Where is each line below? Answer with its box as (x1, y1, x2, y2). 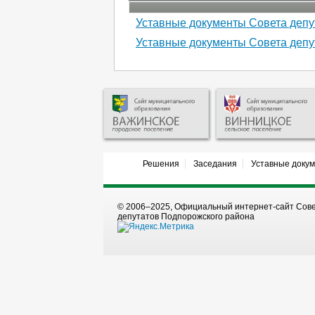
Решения (142, 159, 179, 169)
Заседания (193, 159, 237, 169)
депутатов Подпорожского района (117, 212, 255, 222)
